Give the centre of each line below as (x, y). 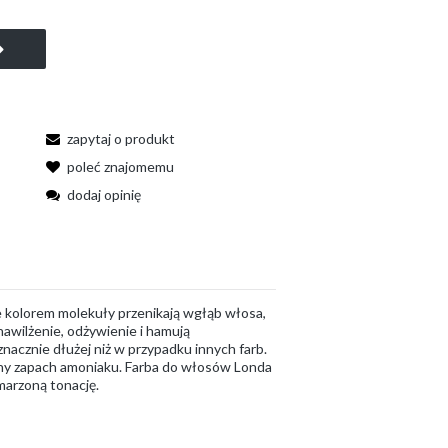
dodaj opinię (103, 194)
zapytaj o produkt (120, 138)
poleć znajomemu (120, 166)
